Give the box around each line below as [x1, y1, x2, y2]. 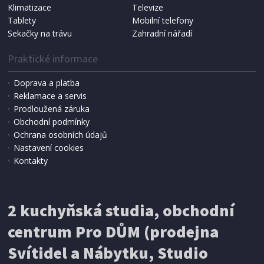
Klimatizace [8, 1, 52, 13]
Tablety [8, 14, 37, 26]
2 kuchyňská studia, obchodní [8, 199, 235, 221]
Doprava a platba [14, 77, 80, 88]
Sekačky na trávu [8, 27, 72, 39]
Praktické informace [8, 51, 98, 65]
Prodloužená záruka [14, 103, 90, 114]
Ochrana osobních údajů [14, 128, 108, 140]
